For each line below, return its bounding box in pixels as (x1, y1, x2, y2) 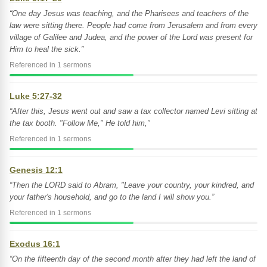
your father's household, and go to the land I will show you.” (10, 193, 214, 201)
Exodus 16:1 (10, 239, 60, 249)
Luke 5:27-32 (10, 91, 62, 101)
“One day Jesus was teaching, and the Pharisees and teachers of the (10, 9, 249, 18)
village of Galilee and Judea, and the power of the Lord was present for (10, 33, 253, 42)
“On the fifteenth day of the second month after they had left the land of (10, 254, 256, 263)
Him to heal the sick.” (10, 45, 83, 54)
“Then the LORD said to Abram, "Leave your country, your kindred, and (10, 181, 254, 190)
